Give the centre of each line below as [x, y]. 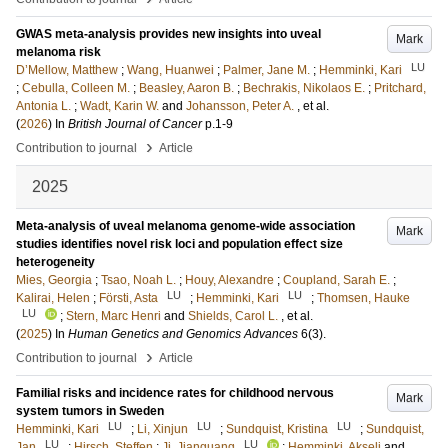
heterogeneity [55, 262]
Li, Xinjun [162, 429]
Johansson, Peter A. [240, 106]
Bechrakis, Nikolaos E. [304, 88]
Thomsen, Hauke [363, 298]
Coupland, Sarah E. [336, 280]
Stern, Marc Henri [113, 316]
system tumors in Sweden [90, 411]
